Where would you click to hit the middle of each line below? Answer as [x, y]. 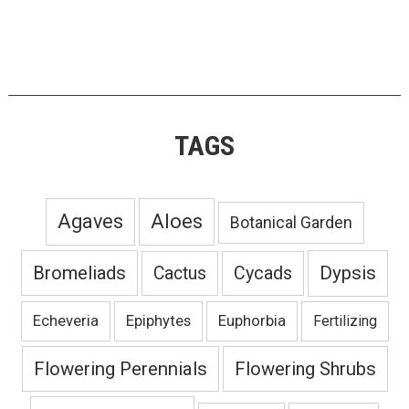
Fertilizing [345, 321]
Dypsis [348, 273]
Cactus [180, 273]
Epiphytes [158, 321]
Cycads [263, 273]
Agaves [90, 221]
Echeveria [65, 321]
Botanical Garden [291, 223]
